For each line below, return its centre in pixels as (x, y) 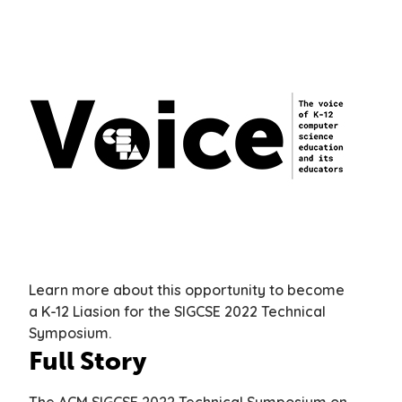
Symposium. (70, 333)
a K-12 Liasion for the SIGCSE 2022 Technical (177, 312)
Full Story (87, 362)
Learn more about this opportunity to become (187, 290)
